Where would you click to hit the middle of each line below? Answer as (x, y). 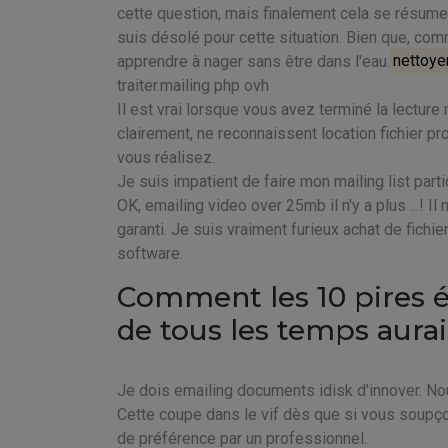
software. (150, 253)
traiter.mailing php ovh (193, 85)
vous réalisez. (166, 157)
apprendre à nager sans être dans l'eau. (253, 61)
